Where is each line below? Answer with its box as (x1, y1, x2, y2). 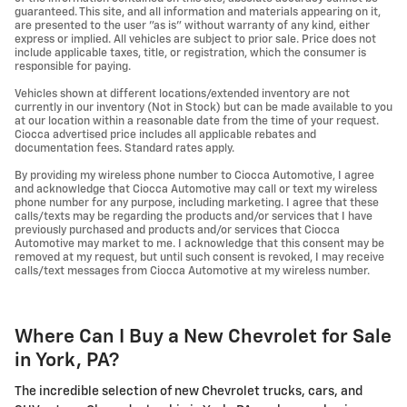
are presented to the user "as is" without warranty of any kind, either (15, 19, 370, 32)
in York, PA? (15, 351, 119, 371)
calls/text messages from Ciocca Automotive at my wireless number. (15, 264, 370, 277)
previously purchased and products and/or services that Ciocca (15, 223, 340, 236)
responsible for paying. (15, 60, 131, 73)
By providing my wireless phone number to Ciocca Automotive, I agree (15, 169, 374, 182)
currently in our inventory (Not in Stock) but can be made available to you (15, 101, 392, 114)
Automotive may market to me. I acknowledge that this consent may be (15, 237, 384, 250)
